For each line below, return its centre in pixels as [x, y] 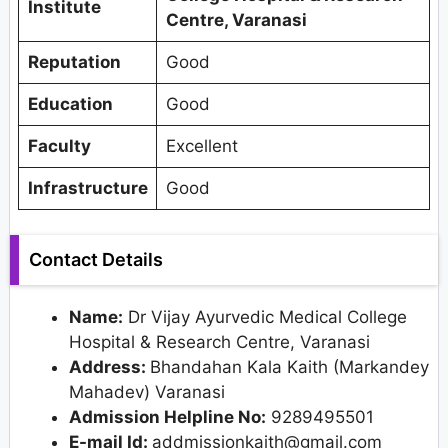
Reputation [74, 61]
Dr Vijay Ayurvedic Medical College [265, 317]
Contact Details [96, 260]
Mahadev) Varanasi [147, 392]
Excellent [201, 145]
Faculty [59, 145]
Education [70, 103]
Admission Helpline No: [167, 417]
